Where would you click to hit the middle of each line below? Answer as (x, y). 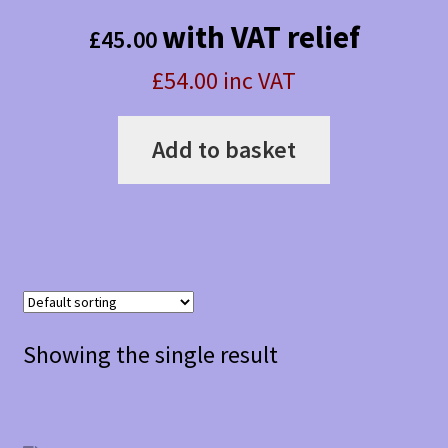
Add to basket (224, 150)
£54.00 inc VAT (224, 81)
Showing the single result (150, 355)
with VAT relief (260, 37)
